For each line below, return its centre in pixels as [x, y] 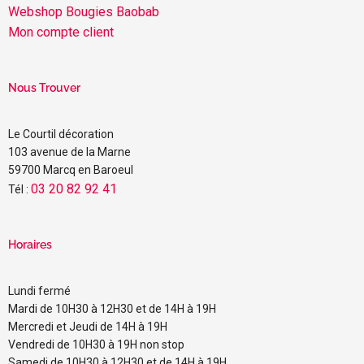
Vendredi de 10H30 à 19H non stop [96, 344]
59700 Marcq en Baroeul [71, 169]
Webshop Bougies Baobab [84, 11]
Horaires [30, 244]
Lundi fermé [39, 290]
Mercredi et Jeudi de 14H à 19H [88, 326]
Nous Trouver [44, 87]
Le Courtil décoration [61, 134]
